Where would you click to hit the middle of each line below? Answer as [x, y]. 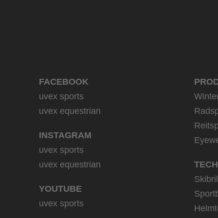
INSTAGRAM [65, 135]
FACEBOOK [64, 82]
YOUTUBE [60, 189]
